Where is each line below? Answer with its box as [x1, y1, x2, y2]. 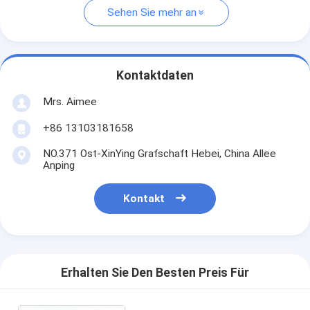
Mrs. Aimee [42, 95, 97, 108]
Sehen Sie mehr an [107, 6, 197, 19]
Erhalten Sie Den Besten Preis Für [61, 266, 249, 280]
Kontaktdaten [116, 69, 194, 83]
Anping [42, 158, 75, 172]
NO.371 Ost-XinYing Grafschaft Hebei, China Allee [42, 147, 276, 160]
